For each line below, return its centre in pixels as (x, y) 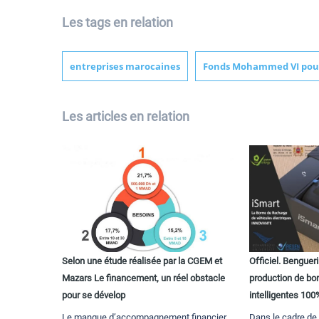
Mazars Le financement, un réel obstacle (143, 278)
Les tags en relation (117, 22)
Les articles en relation (126, 116)
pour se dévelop (94, 295)
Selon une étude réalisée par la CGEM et (142, 261)
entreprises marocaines (125, 66)
